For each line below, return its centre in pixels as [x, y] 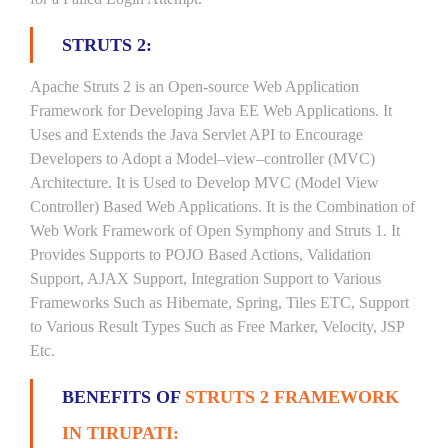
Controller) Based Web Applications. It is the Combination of [222, 206]
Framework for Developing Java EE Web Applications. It [211, 110]
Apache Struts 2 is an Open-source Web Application [194, 86]
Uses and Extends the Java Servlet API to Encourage [196, 134]
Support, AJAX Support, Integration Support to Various [205, 278]
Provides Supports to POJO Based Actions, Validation [200, 254]
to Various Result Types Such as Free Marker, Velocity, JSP [217, 326]
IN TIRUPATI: [120, 433]
